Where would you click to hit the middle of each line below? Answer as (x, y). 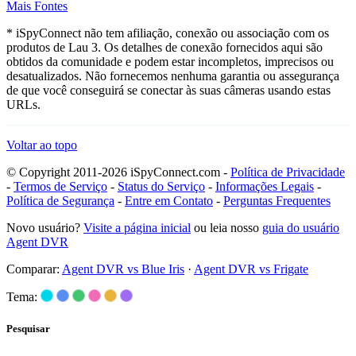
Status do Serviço (161, 187)
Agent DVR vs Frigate (251, 269)
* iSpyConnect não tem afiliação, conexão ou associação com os (168, 33)
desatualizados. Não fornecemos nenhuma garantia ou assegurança (173, 76)
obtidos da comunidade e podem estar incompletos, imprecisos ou (170, 62)
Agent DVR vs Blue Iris (123, 269)
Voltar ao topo (42, 145)
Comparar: (34, 269)
